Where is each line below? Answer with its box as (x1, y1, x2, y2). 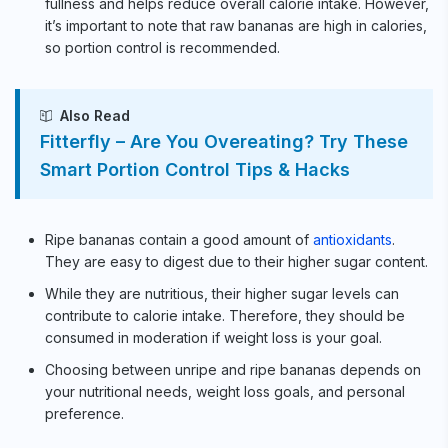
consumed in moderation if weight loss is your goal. (45, 328, 382, 346)
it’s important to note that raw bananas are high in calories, (45, 16, 427, 34)
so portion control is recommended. (45, 38, 280, 56)
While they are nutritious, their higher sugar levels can (45, 284, 399, 302)
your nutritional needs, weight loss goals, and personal (45, 382, 405, 400)
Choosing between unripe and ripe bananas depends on (45, 360, 421, 378)
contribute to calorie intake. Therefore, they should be (45, 306, 405, 324)
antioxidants (313, 230, 392, 248)
